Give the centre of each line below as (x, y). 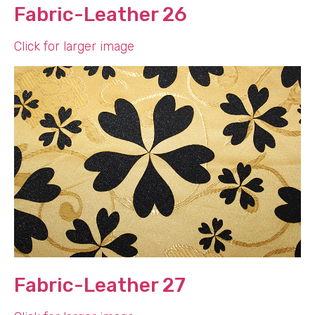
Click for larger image (74, 46)
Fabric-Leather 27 (100, 285)
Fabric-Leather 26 (101, 14)
